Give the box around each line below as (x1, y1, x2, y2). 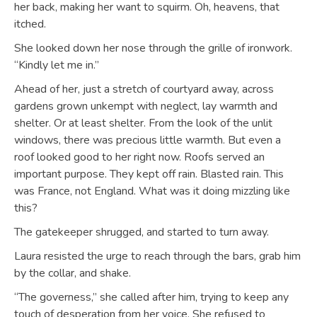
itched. (14, 16, 46, 32)
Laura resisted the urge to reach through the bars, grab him (14, 248, 301, 264)
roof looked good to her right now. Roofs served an (14, 149, 265, 165)
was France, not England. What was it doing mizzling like (14, 183, 290, 199)
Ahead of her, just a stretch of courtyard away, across (14, 81, 274, 97)
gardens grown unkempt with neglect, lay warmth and (14, 98, 277, 114)
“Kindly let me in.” (14, 57, 99, 73)
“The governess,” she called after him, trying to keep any (14, 289, 289, 305)
